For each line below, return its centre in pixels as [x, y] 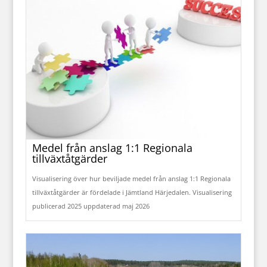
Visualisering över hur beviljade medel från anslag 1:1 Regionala [131, 179]
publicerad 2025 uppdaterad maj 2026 [91, 206]
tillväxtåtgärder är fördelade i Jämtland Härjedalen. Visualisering [132, 193]
